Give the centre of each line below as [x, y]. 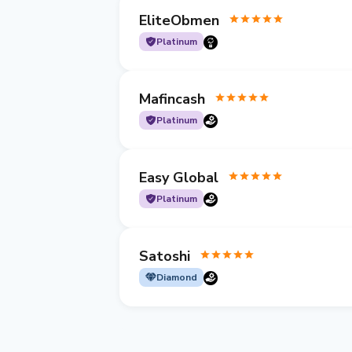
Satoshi [165, 256]
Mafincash [172, 99]
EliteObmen [179, 20]
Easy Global [179, 177]
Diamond [177, 277]
